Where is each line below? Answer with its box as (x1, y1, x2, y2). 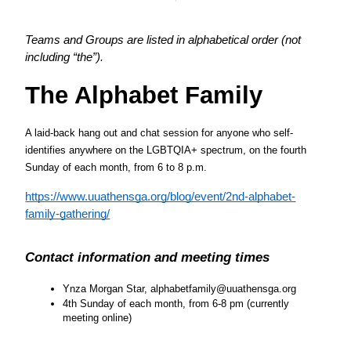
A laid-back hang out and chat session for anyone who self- (25, 127, 294, 139)
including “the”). (25, 51, 107, 64)
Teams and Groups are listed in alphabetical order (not (25, 34, 302, 47)
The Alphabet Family (25, 81, 263, 109)
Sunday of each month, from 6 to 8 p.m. (25, 161, 208, 174)
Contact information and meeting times (25, 249, 270, 266)
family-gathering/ (25, 208, 110, 221)
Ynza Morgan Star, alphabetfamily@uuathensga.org (63, 283, 297, 295)
